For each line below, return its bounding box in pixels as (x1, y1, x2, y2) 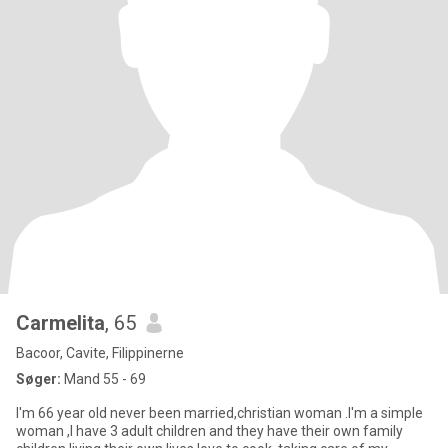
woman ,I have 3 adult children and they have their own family (16, 423, 403, 439)
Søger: (16, 371, 61, 387)
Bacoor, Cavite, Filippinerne (16, 345, 184, 361)
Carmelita (16, 311, 105, 335)
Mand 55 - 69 (61, 371, 146, 387)
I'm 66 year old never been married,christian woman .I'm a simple (16, 405, 423, 421)
